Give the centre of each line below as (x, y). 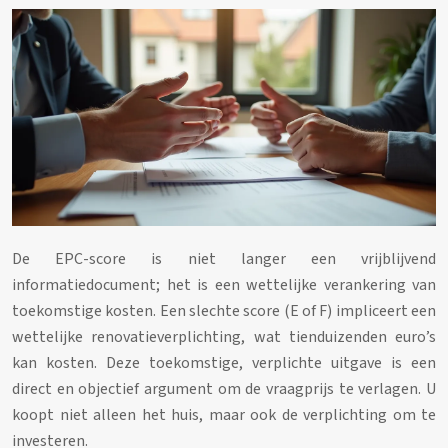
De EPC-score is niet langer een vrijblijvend (224, 259)
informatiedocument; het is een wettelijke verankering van (224, 285)
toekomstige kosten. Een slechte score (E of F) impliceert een (224, 311)
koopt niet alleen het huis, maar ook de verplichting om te (224, 415)
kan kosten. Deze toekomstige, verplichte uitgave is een (224, 363)
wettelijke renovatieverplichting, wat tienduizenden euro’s (224, 337)
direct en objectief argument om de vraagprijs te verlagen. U (224, 389)
